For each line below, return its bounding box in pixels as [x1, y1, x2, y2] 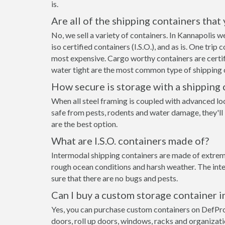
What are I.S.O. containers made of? [51, 135, 209, 147]
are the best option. [51, 119, 118, 129]
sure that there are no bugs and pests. [51, 173, 178, 183]
